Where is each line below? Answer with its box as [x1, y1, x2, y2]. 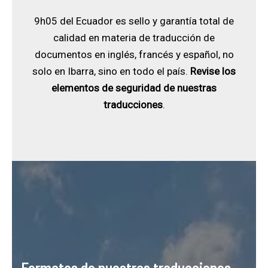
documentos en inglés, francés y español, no [34, 48, 234, 60]
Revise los [190, 65, 236, 77]
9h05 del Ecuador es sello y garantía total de [34, 14, 234, 27]
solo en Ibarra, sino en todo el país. [32, 65, 190, 77]
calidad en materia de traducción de [53, 31, 215, 44]
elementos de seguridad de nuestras [51, 81, 217, 94]
